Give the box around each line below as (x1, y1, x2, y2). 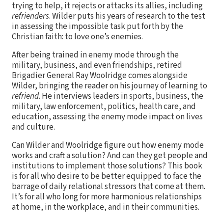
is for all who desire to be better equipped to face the (12, 170, 201, 182)
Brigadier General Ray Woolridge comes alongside (12, 69, 188, 82)
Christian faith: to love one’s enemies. (12, 30, 143, 43)
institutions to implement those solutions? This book (12, 160, 202, 172)
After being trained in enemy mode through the (12, 49, 179, 61)
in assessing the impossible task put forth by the (12, 20, 183, 32)
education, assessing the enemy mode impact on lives (12, 110, 203, 123)
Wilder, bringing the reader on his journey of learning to (12, 80, 207, 92)
